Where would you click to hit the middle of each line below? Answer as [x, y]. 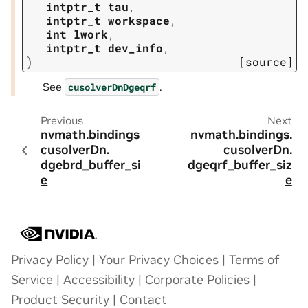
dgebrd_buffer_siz [94, 165]
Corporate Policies [197, 280]
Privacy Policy [50, 260]
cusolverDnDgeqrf [112, 87]
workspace [139, 21]
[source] [266, 62]
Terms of [254, 260]
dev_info [135, 48]
